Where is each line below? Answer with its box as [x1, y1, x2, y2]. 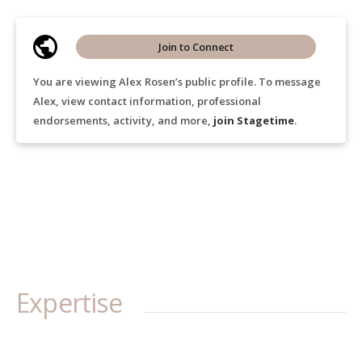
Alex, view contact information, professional [33, 94, 262, 108]
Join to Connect [158, 40, 234, 54]
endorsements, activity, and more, [33, 113, 213, 128]
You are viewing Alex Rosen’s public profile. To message [33, 74, 322, 89]
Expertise [16, 285, 122, 320]
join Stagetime [213, 113, 295, 128]
